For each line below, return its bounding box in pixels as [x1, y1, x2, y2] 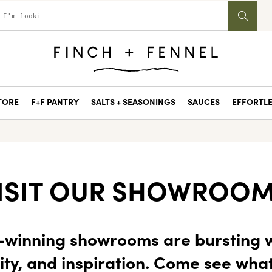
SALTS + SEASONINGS [90, 95, 175, 107]
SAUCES [187, 95, 220, 107]
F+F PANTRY [30, 95, 79, 107]
